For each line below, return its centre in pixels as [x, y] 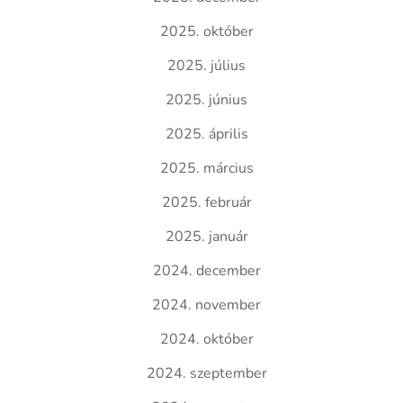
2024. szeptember [206, 373]
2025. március [206, 168]
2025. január [206, 237]
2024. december [206, 271]
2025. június [207, 100]
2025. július [207, 66]
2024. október [206, 339]
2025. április [206, 134]
